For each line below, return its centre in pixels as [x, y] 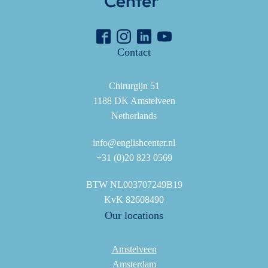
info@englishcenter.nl [134, 143]
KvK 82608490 [134, 200]
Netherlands [134, 116]
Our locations [134, 216]
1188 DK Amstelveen [134, 101]
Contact [134, 52]
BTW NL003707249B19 [134, 185]
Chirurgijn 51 [134, 86]
